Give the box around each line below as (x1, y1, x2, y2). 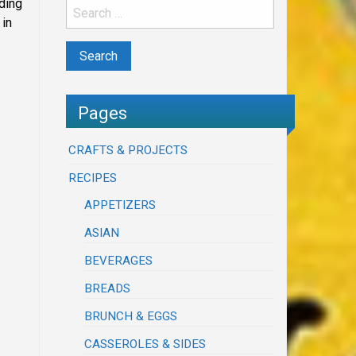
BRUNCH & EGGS (84, 309, 178, 324)
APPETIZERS (84, 198, 157, 213)
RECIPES (68, 171, 118, 186)
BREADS (84, 281, 131, 296)
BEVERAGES (84, 253, 153, 269)
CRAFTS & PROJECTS (68, 143, 188, 158)
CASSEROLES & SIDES (84, 337, 207, 352)
